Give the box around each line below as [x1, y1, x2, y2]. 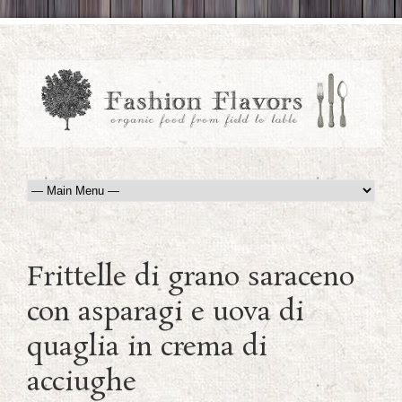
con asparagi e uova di [27, 294, 304, 333]
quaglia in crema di [27, 329, 267, 368]
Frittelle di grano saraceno [27, 259, 354, 298]
